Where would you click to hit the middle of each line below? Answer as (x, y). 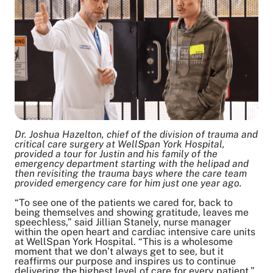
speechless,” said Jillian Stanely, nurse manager (123, 222)
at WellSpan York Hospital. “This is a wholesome (124, 242)
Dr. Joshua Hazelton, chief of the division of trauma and (136, 135)
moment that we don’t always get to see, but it (119, 252)
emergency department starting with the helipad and (132, 164)
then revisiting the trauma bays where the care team (131, 174)
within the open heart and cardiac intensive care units (135, 232)
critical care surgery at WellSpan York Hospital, (120, 144)
